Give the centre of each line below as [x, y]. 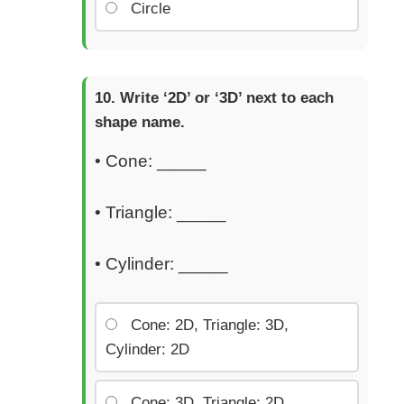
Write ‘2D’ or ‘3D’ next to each [227, 97]
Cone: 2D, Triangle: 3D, [210, 326]
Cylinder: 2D [147, 350]
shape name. [140, 122]
